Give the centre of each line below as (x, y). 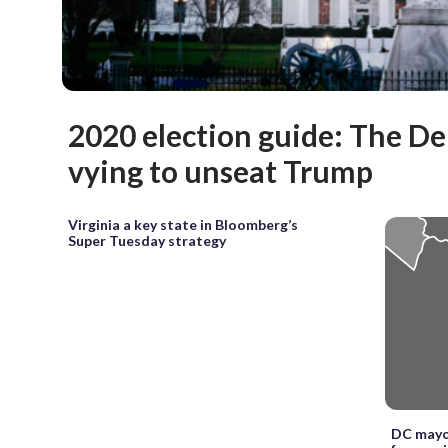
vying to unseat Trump (220, 171)
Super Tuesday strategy (147, 241)
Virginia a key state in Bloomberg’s (183, 225)
